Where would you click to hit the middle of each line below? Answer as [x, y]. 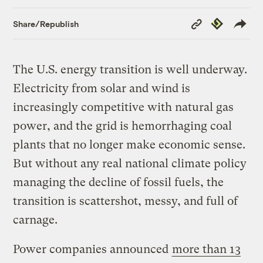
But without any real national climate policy [130, 164]
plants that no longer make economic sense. [129, 145]
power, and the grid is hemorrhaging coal [123, 126]
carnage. [36, 220]
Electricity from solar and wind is [102, 89]
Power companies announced [92, 249]
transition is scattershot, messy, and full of [126, 201]
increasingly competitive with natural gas [124, 107]
